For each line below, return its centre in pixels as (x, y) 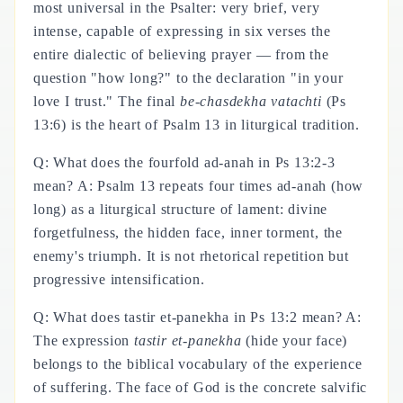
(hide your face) (295, 340)
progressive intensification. (119, 279)
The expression (84, 340)
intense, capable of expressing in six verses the (182, 31)
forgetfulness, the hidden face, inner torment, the (188, 233)
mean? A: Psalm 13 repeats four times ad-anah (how (199, 186)
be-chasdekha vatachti (251, 101)
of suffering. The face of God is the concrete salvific (201, 387)
